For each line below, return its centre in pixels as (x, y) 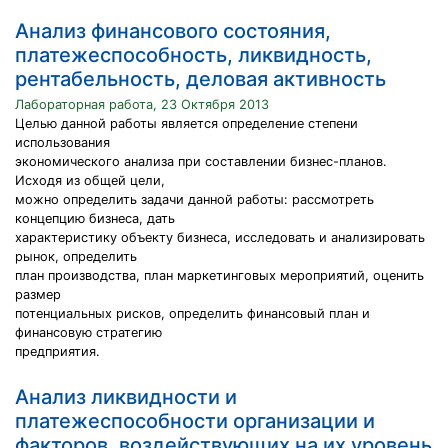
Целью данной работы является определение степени (186, 123)
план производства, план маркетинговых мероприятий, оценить (219, 275)
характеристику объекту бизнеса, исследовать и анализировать (220, 237)
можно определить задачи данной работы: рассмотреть (194, 199)
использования (62, 142)
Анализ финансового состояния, (173, 31)
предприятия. (57, 351)
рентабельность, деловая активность (200, 79)
